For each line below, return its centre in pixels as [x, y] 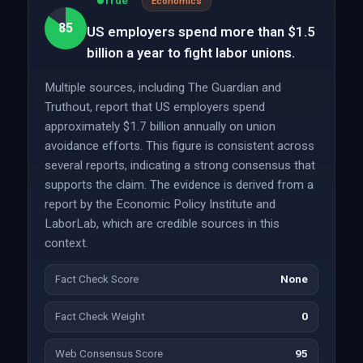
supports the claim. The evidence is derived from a [179, 185]
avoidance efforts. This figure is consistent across [179, 146]
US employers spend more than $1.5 [201, 32]
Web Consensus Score [109, 354]
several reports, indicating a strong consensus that [179, 165]
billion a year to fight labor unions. [190, 53]
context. [66, 243]
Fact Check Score [96, 279]
